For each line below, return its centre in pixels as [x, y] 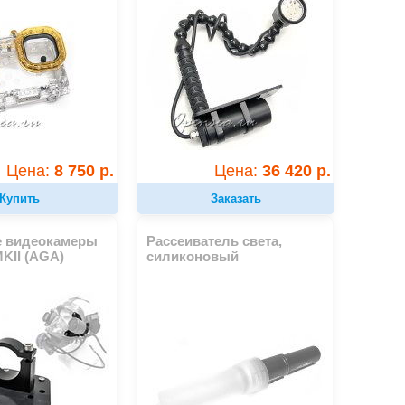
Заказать [236, 198]
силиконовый [193, 256]
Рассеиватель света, [215, 241]
